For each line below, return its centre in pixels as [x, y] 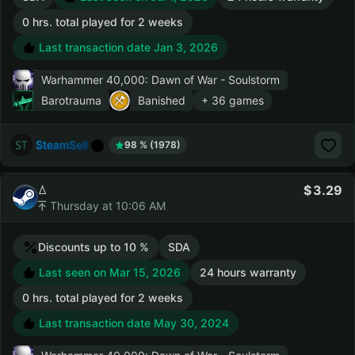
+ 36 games [233, 100]
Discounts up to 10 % [94, 247]
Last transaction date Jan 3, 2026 [127, 47]
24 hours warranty [248, 272]
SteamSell [61, 144]
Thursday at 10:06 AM [106, 206]
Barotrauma [71, 100]
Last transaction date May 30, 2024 [132, 323]
